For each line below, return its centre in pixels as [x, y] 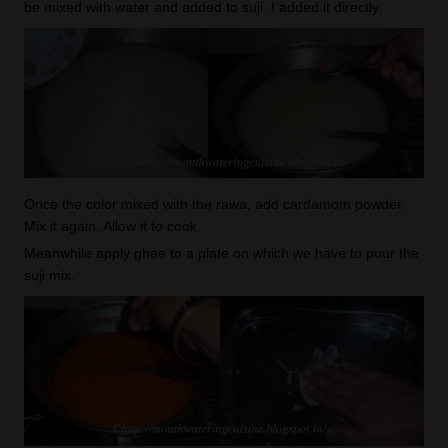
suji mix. [49, 275]
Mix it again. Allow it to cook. [112, 226]
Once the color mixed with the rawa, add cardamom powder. [214, 204]
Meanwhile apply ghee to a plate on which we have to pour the [221, 253]
